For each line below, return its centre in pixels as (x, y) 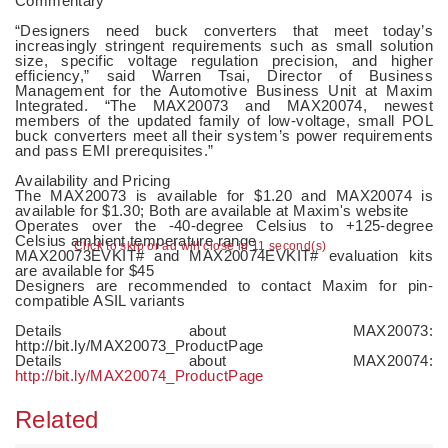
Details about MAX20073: (224, 330)
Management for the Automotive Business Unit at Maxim (224, 90)
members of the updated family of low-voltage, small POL (224, 120)
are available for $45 (84, 270)
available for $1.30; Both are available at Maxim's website (212, 210)
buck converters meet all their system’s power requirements (224, 135)
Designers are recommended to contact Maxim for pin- (224, 285)
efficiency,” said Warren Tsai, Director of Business (224, 75)
